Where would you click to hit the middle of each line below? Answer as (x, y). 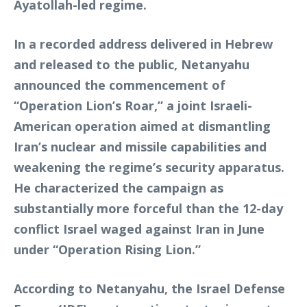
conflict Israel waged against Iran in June (139, 229)
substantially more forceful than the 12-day (148, 208)
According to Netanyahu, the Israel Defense (149, 288)
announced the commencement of (120, 85)
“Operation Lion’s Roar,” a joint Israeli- (133, 106)
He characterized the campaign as (119, 188)
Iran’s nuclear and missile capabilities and (140, 147)
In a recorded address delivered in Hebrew (143, 44)
